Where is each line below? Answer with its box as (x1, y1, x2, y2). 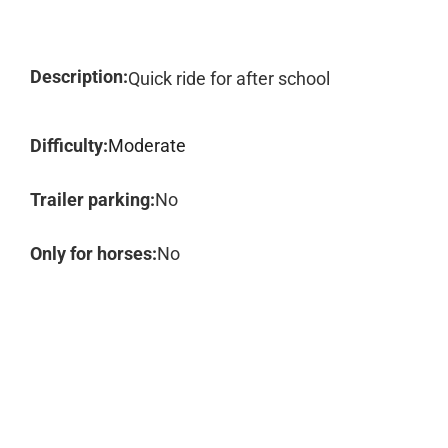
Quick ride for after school (128, 68, 330, 89)
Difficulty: (30, 135, 108, 156)
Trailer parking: (30, 189, 155, 210)
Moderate (108, 135, 186, 156)
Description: (30, 66, 128, 87)
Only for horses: (30, 243, 157, 264)
